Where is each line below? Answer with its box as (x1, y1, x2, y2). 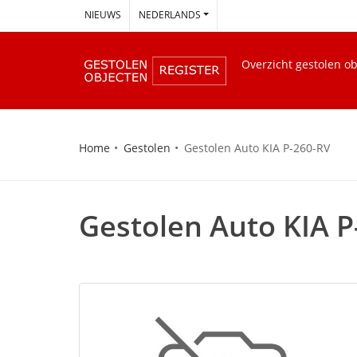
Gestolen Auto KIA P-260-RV (184, 140, 330, 155)
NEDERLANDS (139, 8, 201, 22)
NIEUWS (84, 8, 121, 22)
